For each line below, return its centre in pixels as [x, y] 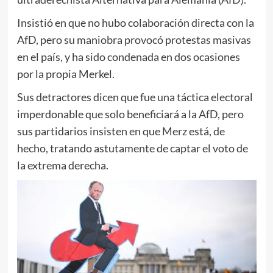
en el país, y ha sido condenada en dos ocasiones [128, 56]
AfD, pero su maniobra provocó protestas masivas [134, 39]
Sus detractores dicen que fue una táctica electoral [135, 97]
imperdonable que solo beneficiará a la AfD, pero [130, 114]
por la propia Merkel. [66, 73]
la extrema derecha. [62, 165]
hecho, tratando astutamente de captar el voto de [132, 148]
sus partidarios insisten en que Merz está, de [121, 131]
